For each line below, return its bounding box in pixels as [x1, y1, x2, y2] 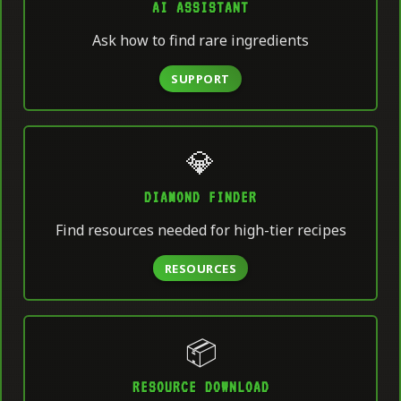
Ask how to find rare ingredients [92, 30, 309, 51]
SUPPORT [171, 70, 230, 87]
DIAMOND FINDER [144, 189, 257, 207]
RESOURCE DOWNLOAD [132, 378, 269, 396]
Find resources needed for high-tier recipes [55, 219, 346, 240]
